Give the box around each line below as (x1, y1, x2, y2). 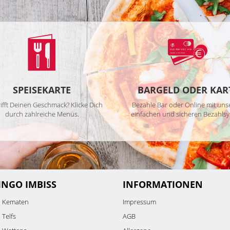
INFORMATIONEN (123, 178, 203, 190)
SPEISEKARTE (13, 84, 71, 96)
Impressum (123, 197, 156, 206)
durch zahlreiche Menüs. (5, 109, 79, 119)
